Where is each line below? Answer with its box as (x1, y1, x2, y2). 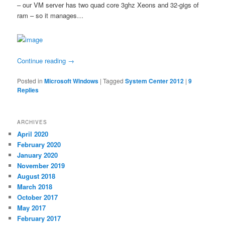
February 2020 (17, 140, 61, 150)
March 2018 (17, 182, 53, 192)
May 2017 (17, 203, 46, 213)
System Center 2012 (125, 76, 184, 85)
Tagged (103, 76, 124, 85)
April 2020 (17, 129, 49, 139)
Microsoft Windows (44, 76, 99, 85)
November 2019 (17, 161, 65, 171)
